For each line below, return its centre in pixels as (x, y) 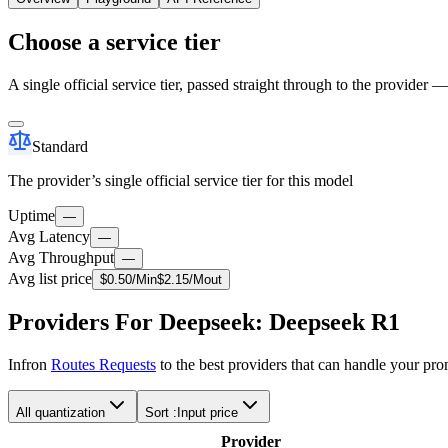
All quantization (60, 413)
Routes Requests (103, 365)
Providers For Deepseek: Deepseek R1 (204, 322)
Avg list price (50, 278)
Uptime (31, 215)
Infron (29, 365)
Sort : (161, 413)
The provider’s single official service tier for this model (180, 180)
